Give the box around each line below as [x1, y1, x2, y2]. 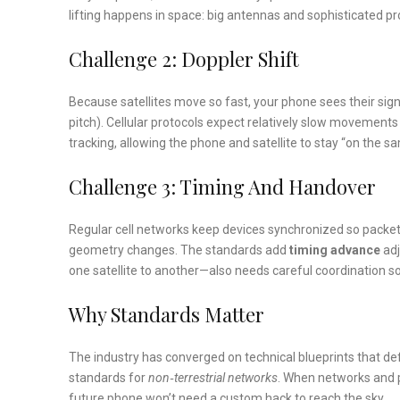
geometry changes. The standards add [69, 243, 289, 258]
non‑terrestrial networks [148, 371, 278, 386]
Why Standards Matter [69, 301, 264, 329]
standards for [69, 371, 148, 386]
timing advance [289, 243, 380, 258]
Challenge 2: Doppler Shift [69, 46, 299, 73]
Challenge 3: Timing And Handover [69, 173, 376, 201]
